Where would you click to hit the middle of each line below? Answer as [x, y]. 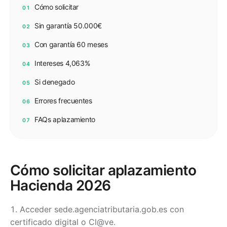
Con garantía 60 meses [71, 44]
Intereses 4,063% [62, 63]
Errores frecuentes [63, 101]
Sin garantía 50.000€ [68, 26]
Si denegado [55, 82]
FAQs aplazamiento [65, 119]
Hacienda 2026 [61, 185]
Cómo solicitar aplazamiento [103, 170]
